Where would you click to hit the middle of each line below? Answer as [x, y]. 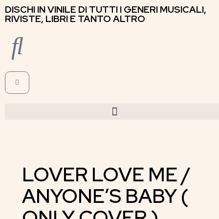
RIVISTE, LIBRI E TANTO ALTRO [75, 19]
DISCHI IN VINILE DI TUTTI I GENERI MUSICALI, [106, 10]
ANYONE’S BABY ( [105, 196]
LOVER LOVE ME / [106, 174]
